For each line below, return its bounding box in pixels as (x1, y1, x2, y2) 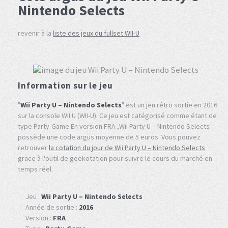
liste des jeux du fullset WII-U (53, 28, 139, 38)
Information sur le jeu (18, 80, 113, 91)
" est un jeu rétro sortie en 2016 (122, 100, 217, 109)
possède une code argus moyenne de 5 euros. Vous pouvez (18, 132, 201, 141)
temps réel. (18, 164, 53, 174)
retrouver (18, 142, 49, 152)
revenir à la (18, 28, 53, 38)
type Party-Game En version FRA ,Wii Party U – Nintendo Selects (18, 121, 210, 131)
